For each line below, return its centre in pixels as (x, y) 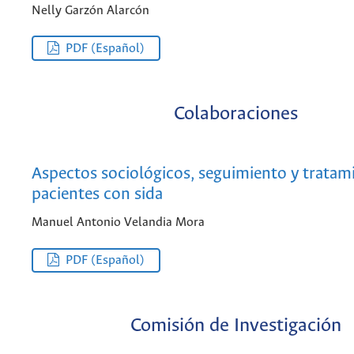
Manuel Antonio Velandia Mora (118, 222)
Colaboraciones (236, 114)
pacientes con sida (97, 195)
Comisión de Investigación (236, 326)
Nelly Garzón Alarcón (90, 10)
